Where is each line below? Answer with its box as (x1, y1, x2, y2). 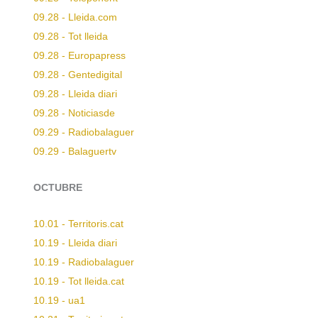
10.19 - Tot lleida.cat (33, 275, 124, 287)
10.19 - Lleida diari (33, 237, 117, 248)
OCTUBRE (33, 182, 82, 193)
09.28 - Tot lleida (33, 31, 108, 42)
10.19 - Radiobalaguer (33, 256, 134, 268)
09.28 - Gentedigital (33, 69, 122, 80)
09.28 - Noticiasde (33, 107, 115, 119)
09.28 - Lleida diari (33, 88, 117, 99)
